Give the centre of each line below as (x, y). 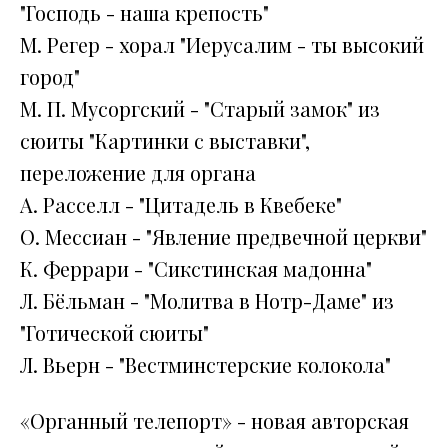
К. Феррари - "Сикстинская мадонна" (196, 268)
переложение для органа (138, 172)
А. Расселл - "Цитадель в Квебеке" (181, 204)
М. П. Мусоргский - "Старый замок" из (200, 108)
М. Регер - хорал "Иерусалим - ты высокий (222, 44)
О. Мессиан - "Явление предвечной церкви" (223, 236)
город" (50, 76)
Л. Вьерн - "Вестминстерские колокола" (205, 364)
